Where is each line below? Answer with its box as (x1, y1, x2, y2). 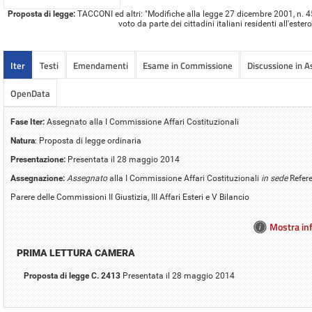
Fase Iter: (10, 116, 45, 127)
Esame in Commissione (143, 58, 233, 72)
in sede (259, 173, 290, 183)
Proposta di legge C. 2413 (24, 270, 120, 281)
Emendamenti (73, 58, 128, 72)
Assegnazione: (10, 173, 65, 183)
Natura (10, 135, 35, 146)
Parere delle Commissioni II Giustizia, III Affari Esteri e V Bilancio (10, 192, 249, 202)
